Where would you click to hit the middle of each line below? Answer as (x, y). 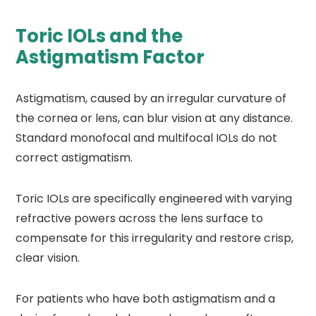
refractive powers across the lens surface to (140, 219)
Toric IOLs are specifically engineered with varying (154, 199)
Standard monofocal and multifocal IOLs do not (147, 138)
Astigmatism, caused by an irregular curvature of (151, 99)
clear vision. (48, 258)
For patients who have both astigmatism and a (146, 299)
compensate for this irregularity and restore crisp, (155, 238)
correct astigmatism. (74, 158)
